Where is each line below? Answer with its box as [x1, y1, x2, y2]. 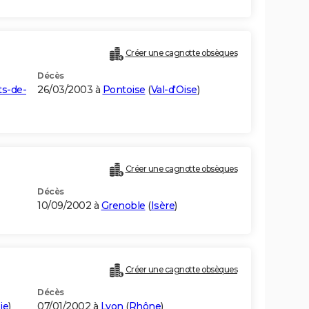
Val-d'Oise [150, 83, 197, 97]
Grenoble [101, 199, 146, 212]
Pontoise [102, 83, 146, 97]
